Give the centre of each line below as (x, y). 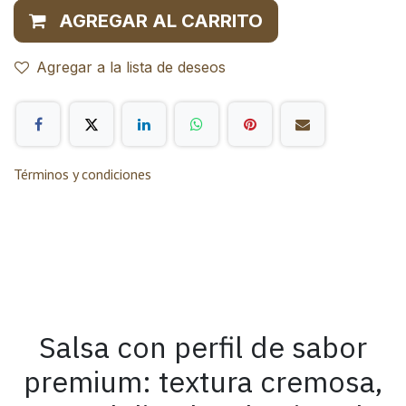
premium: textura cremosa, (203, 381)
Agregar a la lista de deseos (131, 68)
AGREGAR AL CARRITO (161, 21)
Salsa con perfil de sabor (203, 347)
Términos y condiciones (82, 174)
